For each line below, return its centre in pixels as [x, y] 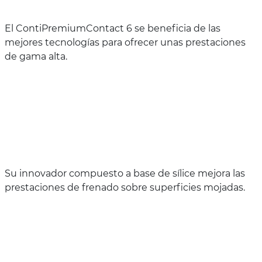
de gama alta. [36, 56]
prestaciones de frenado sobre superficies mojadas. [125, 187]
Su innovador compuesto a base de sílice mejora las [125, 173]
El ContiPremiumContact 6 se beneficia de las [113, 28]
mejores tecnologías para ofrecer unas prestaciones [125, 42]
